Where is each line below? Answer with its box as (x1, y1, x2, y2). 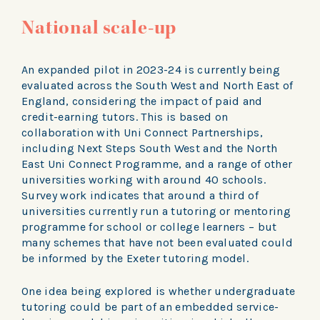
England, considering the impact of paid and (21, 94, 263, 108)
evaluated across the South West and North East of (21, 78, 294, 92)
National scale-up (21, 15, 177, 39)
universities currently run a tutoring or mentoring (21, 204, 291, 218)
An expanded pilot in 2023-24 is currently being (21, 62, 281, 76)
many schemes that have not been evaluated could (21, 235, 294, 249)
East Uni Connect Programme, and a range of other (21, 156, 293, 171)
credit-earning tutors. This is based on (21, 109, 229, 124)
